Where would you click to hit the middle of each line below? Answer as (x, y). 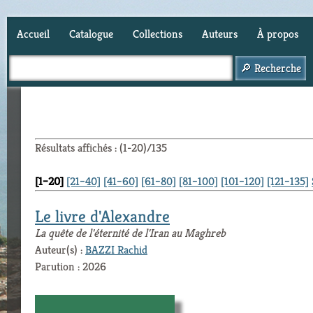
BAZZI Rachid (116, 250)
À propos (278, 34)
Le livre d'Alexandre (102, 217)
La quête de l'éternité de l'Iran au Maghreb (130, 233)
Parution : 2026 (71, 267)
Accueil (33, 34)
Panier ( (35, 69)
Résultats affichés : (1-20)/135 (101, 148)
